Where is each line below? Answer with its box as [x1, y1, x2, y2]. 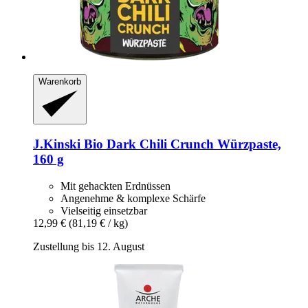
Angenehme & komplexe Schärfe [60, 192, 206, 204]
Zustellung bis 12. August [33, 240, 144, 252]
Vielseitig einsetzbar [60, 204, 147, 217]
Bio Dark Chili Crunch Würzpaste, [80, 137, 281, 152]
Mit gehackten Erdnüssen [60, 179, 170, 192]
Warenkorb [38, 76, 81, 87]
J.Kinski [33, 137, 80, 152]
